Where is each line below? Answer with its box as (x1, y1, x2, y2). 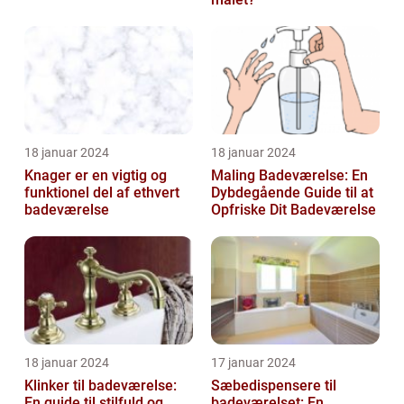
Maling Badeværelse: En (211, 166, 368, 184)
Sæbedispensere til (211, 376, 336, 394)
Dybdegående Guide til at (211, 183, 373, 201)
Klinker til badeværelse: (24, 376, 177, 394)
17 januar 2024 (211, 354, 296, 370)
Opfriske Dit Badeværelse (211, 200, 376, 218)
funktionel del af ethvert (24, 183, 179, 201)
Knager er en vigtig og (24, 166, 167, 184)
